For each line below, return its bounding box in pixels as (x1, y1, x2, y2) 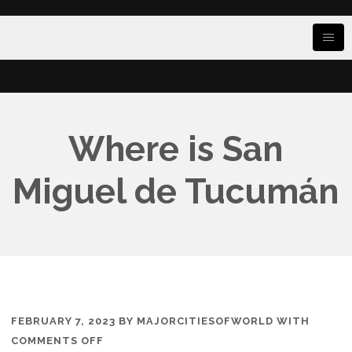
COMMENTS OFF (11, 335, 104, 347)
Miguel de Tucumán (13, 171, 339, 212)
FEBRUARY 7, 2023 (11, 315, 116, 328)
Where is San (68, 129, 284, 170)
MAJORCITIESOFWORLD (137, 315, 274, 328)
